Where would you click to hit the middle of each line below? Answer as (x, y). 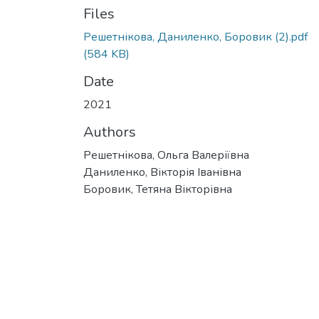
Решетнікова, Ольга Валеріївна (166, 155)
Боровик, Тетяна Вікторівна (158, 189)
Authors (110, 132)
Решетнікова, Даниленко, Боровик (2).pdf (195, 37)
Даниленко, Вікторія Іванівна (162, 172)
